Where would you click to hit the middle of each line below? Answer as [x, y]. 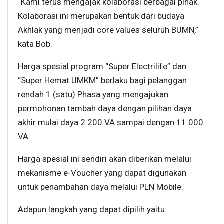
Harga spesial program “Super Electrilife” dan [102, 67]
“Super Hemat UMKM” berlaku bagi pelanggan [102, 81]
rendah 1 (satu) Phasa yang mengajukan [93, 95]
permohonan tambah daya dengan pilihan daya [105, 109]
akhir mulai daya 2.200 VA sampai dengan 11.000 [111, 123]
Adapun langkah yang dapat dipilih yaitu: [92, 210]
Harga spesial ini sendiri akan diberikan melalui [105, 159]
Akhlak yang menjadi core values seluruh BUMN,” [108, 30]
